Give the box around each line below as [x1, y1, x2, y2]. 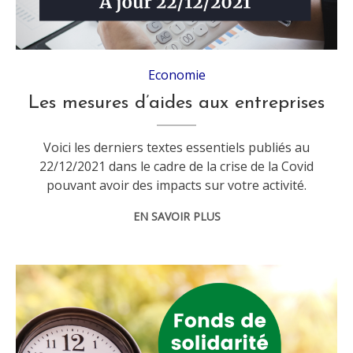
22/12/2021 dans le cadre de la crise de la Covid [39, 158, 314, 176]
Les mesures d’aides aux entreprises [28, 94, 325, 113]
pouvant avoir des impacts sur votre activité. [46, 176, 307, 195]
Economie [147, 66, 206, 84]
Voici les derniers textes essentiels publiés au [43, 139, 310, 157]
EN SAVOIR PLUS [132, 209, 221, 225]
